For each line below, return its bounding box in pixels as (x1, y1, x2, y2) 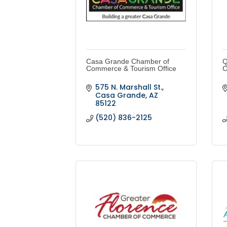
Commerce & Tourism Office (86, 64, 177, 73)
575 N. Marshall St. (95, 82, 162, 93)
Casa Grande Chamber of (86, 57, 170, 66)
